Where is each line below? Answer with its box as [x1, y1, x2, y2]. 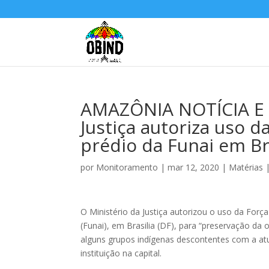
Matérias [229, 162, 264, 173]
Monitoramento [96, 162, 159, 173]
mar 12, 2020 [168, 162, 220, 173]
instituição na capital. [80, 247, 162, 259]
